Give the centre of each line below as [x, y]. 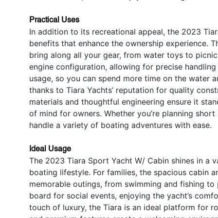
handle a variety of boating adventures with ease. [120, 125]
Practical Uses [54, 19]
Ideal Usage [50, 148]
